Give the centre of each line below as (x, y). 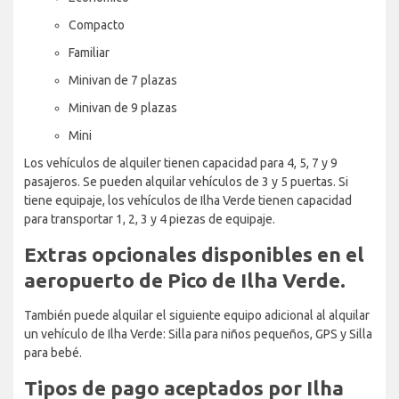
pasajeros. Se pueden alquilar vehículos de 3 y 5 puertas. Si (186, 181)
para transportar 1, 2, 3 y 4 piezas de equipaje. (150, 219)
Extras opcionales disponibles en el (194, 254)
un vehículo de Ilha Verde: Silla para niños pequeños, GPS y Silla (198, 334)
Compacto (97, 24)
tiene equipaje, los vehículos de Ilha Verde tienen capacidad (188, 200)
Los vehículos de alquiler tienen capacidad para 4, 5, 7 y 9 (181, 163)
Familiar (89, 52)
